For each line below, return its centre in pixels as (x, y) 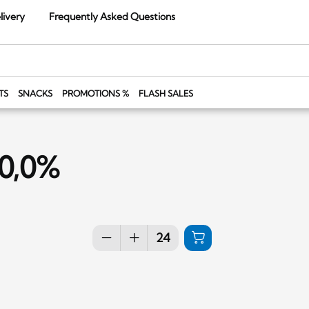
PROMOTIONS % (96, 93)
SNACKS (35, 93)
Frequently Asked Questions (112, 17)
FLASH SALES (166, 93)
